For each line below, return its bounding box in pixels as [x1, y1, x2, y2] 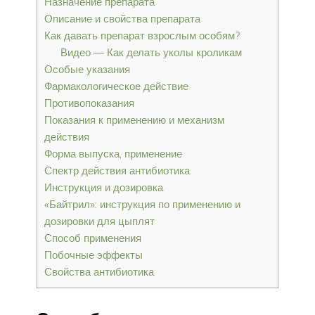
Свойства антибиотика [44, 264, 154, 278]
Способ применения [44, 231, 141, 245]
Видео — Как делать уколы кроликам [60, 45, 242, 59]
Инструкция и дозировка [44, 180, 163, 194]
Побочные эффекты [44, 247, 143, 262]
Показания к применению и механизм [44, 112, 224, 127]
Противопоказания [44, 96, 134, 110]
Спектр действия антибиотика [44, 163, 190, 177]
